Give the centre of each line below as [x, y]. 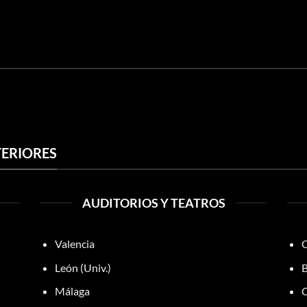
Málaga [72, 291]
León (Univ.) [83, 267]
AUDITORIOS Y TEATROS [153, 203]
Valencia [74, 244]
